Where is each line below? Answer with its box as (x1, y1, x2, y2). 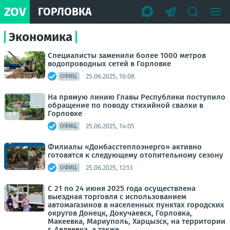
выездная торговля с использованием (48, 192, 186, 201)
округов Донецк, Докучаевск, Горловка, (48, 208, 192, 218)
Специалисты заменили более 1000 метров (48, 51, 206, 60)
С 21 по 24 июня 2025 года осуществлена (48, 184, 196, 193)
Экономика (9, 30, 72, 44)
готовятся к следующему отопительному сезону (48, 150, 223, 160)
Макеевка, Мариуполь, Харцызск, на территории (48, 217, 225, 226)
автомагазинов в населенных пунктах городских (48, 200, 224, 209)
